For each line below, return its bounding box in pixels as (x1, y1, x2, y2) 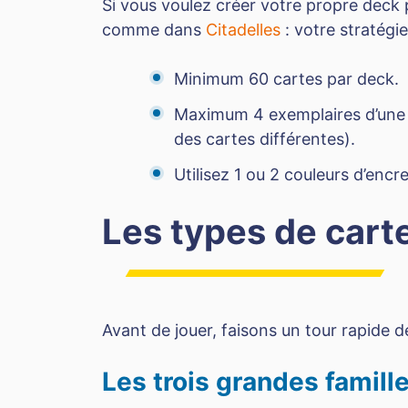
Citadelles (206, 19, 280, 39)
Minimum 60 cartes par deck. (174, 68, 399, 88)
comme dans (102, 19, 206, 39)
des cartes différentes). (174, 128, 355, 148)
